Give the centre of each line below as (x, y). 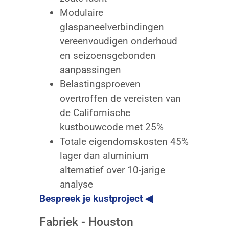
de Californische (95, 112)
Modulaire (81, 12)
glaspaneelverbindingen (112, 27)
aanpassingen (90, 70)
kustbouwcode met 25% (111, 127)
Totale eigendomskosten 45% (124, 141)
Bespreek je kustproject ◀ (96, 198)
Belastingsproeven (100, 84)
